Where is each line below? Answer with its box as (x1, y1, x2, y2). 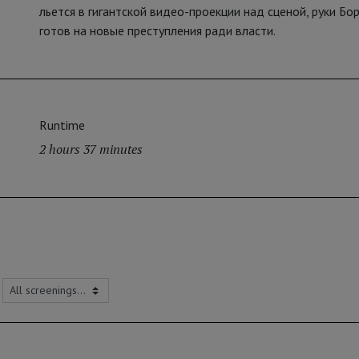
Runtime (39, 117, 85, 134)
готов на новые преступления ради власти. (39, 22, 278, 39)
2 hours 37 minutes (39, 140, 143, 159)
